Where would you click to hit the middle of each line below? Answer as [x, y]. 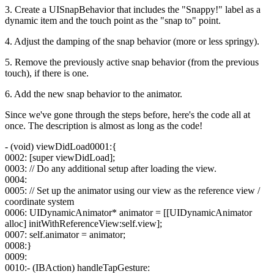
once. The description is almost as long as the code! [104, 126]
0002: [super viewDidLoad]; [60, 158]
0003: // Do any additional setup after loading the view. [111, 169]
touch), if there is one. [47, 73]
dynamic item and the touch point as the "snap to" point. [113, 21]
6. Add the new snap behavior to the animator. [94, 94]
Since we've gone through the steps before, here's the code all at [128, 115]
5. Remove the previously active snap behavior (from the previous [132, 62]
